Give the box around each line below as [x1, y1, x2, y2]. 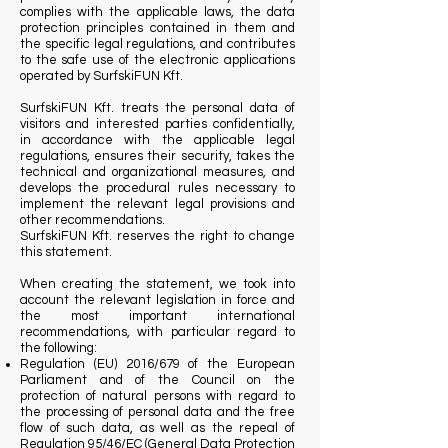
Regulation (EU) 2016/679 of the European [20, 357, 295, 371]
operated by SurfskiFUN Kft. [20, 69, 183, 83]
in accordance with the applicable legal [20, 133, 295, 147]
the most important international [20, 309, 295, 323]
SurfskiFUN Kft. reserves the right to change [20, 229, 295, 243]
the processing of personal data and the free [20, 405, 295, 419]
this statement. [20, 245, 112, 259]
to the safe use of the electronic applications [20, 53, 295, 67]
